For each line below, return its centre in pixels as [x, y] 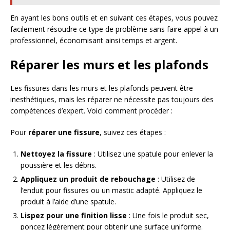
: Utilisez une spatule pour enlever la [152, 154]
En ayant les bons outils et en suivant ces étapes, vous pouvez [114, 18]
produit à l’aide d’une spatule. [68, 202]
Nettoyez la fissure [56, 154]
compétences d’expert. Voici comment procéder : [91, 111]
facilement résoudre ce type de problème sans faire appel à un [114, 29]
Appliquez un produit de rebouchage [88, 179]
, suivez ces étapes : [133, 132]
